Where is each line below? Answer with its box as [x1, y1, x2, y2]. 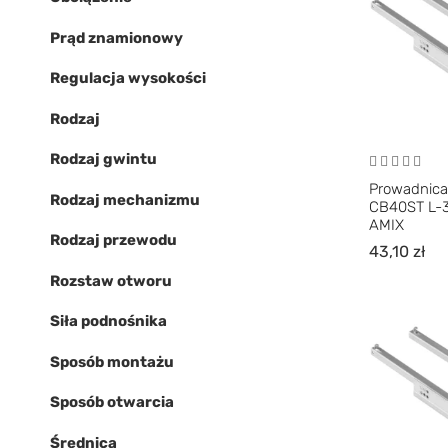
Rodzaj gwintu [50, 150, 157, 168]
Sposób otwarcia [50, 393, 174, 411]
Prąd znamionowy [50, 28, 183, 47]
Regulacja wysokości [50, 69, 206, 87]
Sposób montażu [50, 352, 174, 371]
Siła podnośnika [50, 312, 167, 330]
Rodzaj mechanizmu [50, 190, 200, 209]
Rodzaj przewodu [50, 231, 177, 249]
